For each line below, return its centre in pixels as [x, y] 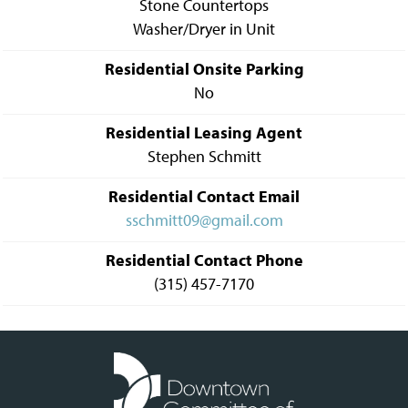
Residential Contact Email [204, 196]
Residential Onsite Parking [204, 69]
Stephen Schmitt [204, 156]
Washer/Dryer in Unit [204, 29]
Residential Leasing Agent [204, 133]
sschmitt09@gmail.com [204, 220]
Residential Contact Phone [204, 260]
